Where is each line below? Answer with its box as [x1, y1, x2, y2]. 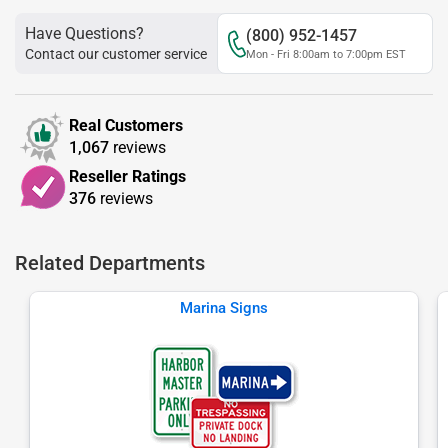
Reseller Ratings [69, 166, 186, 186]
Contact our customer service [25, 46, 207, 62]
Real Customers [69, 116, 183, 135]
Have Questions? [25, 24, 144, 43]
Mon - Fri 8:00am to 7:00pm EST [246, 48, 406, 61]
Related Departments [15, 251, 205, 275]
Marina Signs [180, 299, 268, 317]
